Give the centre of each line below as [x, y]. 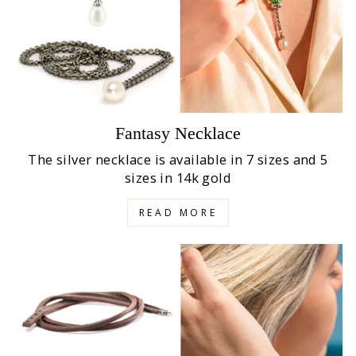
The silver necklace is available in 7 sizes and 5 [178, 160]
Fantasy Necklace [178, 133]
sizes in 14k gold [178, 178]
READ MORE [178, 213]
